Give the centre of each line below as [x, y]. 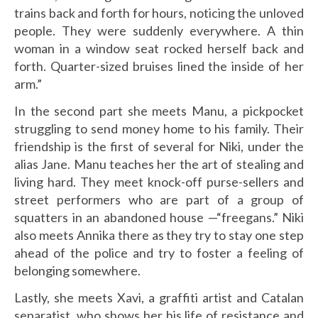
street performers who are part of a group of [159, 199]
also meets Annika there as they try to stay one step [159, 235]
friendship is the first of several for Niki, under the [159, 146]
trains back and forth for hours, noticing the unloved [159, 13]
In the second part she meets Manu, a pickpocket [159, 111]
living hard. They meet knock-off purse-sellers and [159, 182]
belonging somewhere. [77, 270]
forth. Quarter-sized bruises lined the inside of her [159, 66]
